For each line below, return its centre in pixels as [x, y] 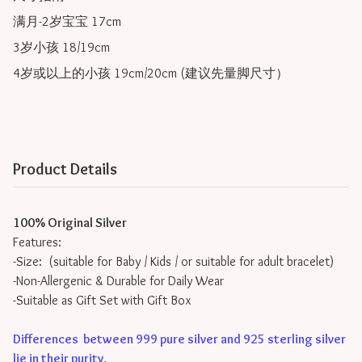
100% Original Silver [70, 223]
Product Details [65, 169]
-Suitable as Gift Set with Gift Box [102, 301]
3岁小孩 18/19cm [61, 48]
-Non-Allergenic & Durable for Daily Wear [118, 281]
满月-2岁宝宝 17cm [67, 22]
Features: [37, 242]
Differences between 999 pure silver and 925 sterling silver [179, 339]
